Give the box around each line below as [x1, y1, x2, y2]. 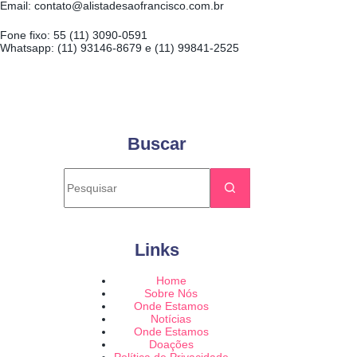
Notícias [151, 312, 192, 325]
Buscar [127, 134, 187, 155]
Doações [148, 337, 194, 351]
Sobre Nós [144, 286, 198, 300]
